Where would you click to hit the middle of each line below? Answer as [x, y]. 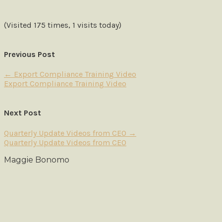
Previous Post [29, 54]
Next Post [23, 113]
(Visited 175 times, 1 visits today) [63, 25]
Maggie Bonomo [37, 160]
